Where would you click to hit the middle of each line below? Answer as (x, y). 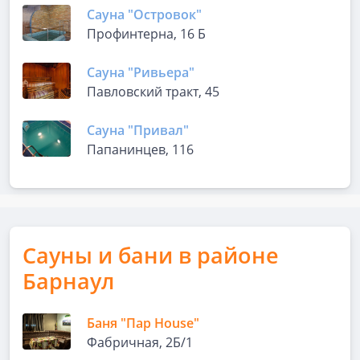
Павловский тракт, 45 (153, 92)
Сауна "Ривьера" (141, 72)
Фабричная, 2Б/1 (140, 342)
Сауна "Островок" (144, 14)
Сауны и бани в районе (151, 255)
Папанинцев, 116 (140, 149)
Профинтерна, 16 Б (146, 34)
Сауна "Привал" (138, 130)
